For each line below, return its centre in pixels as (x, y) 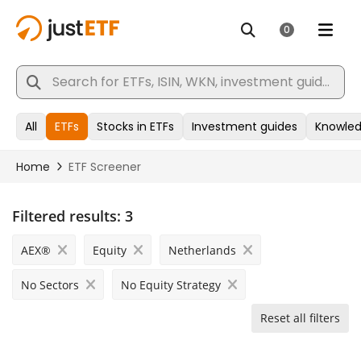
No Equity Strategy (171, 285)
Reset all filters (300, 318)
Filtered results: (66, 216)
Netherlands (202, 250)
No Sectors (50, 285)
